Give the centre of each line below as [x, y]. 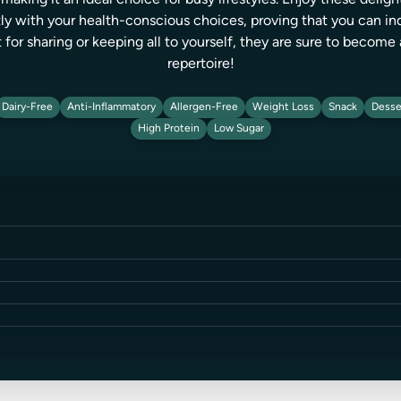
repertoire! [200, 64]
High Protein [168, 129]
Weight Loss [283, 107]
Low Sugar [239, 129]
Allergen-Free [204, 107]
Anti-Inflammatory [111, 107]
